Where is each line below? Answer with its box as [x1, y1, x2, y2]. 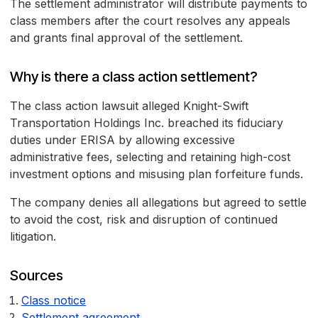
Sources [10, 267, 63, 285]
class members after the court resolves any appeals [10, 13, 290, 28]
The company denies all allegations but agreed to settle [10, 195, 307, 210]
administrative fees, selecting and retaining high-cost [10, 150, 290, 165]
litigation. [10, 229, 56, 244]
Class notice [21, 293, 86, 308]
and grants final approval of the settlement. [10, 31, 243, 45]
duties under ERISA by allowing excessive [10, 133, 235, 148]
